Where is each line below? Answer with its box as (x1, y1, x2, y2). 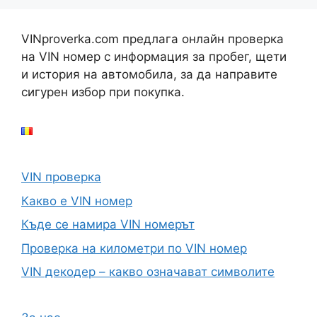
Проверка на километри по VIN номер (21, 241, 247, 255)
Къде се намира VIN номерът (21, 217, 195, 231)
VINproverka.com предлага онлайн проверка (21, 32, 284, 46)
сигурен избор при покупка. (21, 85, 185, 99)
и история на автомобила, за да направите (21, 67, 277, 81)
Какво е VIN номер (21, 193, 132, 208)
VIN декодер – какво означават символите (21, 265, 275, 279)
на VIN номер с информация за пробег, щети (21, 50, 287, 64)
